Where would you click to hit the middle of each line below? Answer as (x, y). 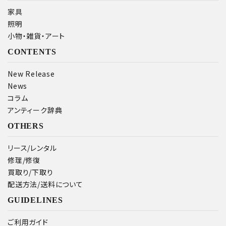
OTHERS (26, 126)
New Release (31, 74)
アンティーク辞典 (35, 110)
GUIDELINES (35, 200)
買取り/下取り (31, 172)
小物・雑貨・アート (37, 36)
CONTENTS (32, 52)
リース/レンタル (32, 148)
